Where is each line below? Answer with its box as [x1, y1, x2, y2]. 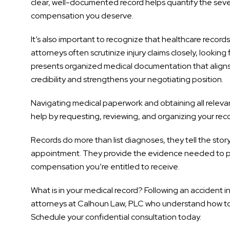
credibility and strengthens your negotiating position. [31, 73, 223, 85]
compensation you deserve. [31, 10, 133, 21]
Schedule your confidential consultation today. [31, 211, 201, 222]
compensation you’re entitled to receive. [31, 161, 180, 172]
